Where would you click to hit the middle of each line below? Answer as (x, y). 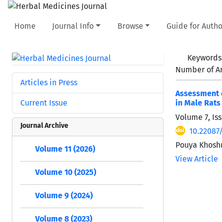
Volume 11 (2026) (65, 149)
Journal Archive (44, 125)
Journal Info (73, 26)
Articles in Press (49, 82)
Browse (130, 26)
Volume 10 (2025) (66, 172)
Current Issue (44, 103)
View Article (197, 159)
